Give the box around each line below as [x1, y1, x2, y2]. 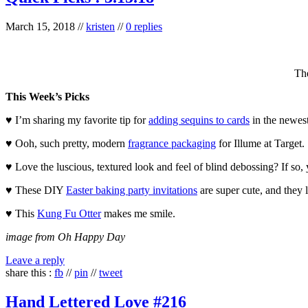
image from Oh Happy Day [5, 231, 125, 243]
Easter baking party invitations [66, 184, 197, 197]
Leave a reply [5, 254, 65, 267]
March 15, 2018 [5, 21, 75, 33]
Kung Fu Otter [37, 208, 101, 220]
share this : [5, 267, 54, 279]
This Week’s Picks [5, 91, 89, 103]
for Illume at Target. [216, 137, 305, 150]
